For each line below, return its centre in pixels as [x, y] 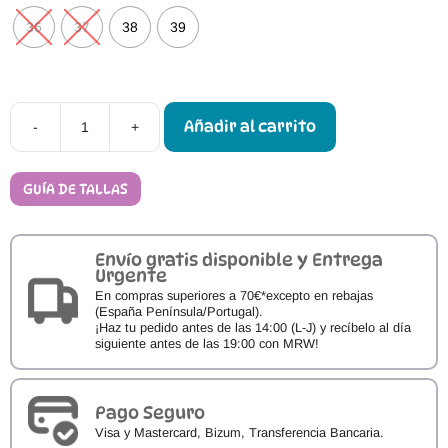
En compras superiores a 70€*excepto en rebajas [233, 295]
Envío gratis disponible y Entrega [238, 259]
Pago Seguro [149, 412]
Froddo [181, 165]
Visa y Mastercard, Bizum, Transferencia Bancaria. [239, 432]
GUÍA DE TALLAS [75, 188]
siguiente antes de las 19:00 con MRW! [206, 343]
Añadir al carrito [250, 126]
